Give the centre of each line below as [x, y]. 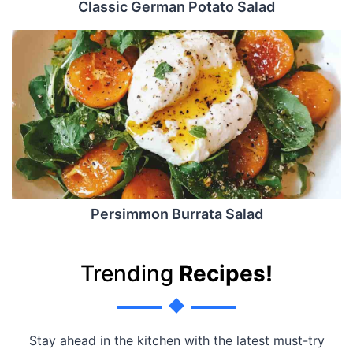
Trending [130, 273]
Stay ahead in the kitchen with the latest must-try [176, 340]
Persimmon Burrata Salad [176, 214]
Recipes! [226, 273]
